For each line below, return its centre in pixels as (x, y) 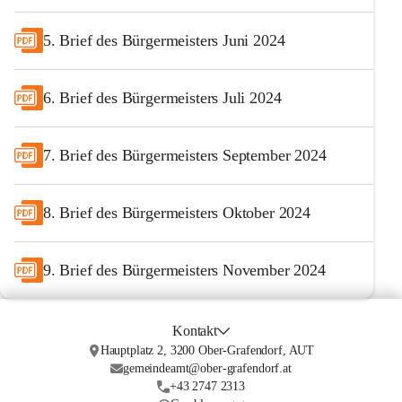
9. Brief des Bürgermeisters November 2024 (184, 270)
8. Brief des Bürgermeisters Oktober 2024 (177, 212)
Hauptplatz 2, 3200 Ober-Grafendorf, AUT (207, 350)
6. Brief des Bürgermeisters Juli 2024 (162, 97)
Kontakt (195, 331)
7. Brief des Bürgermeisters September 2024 (185, 155)
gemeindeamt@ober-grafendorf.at (207, 368)
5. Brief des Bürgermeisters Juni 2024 (164, 40)
